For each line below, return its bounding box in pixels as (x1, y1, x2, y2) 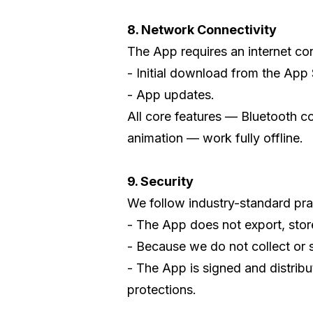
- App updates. (127, 87, 214, 102)
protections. (127, 282, 196, 297)
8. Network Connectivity (127, 22, 277, 37)
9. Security (127, 173, 194, 189)
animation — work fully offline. (127, 130, 303, 145)
